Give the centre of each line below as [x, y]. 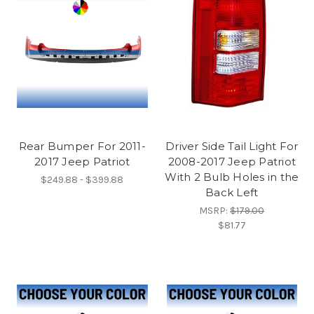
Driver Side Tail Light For [232, 146]
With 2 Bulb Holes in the [232, 177]
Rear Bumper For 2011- [82, 146]
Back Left [232, 192]
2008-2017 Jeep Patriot [232, 161]
